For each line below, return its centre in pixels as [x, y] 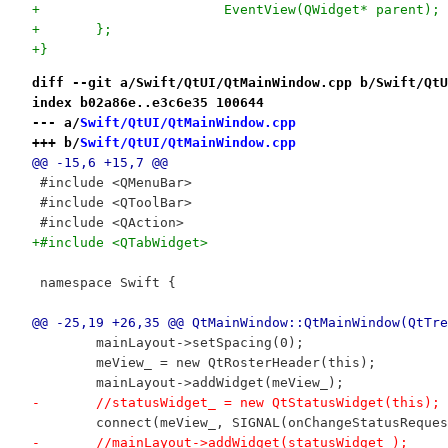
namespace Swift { [103, 283]
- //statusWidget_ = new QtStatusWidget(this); [267, 403]
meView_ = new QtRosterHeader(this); [235, 363]
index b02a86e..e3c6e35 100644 [147, 103]
